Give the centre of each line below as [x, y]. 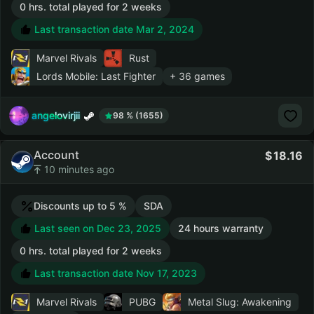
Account [56, 155]
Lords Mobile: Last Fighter [96, 76]
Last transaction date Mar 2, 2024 [113, 29]
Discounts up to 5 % [80, 206]
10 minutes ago [78, 169]
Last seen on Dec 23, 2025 [96, 228]
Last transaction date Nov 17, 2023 [114, 273]
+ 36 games [197, 76]
